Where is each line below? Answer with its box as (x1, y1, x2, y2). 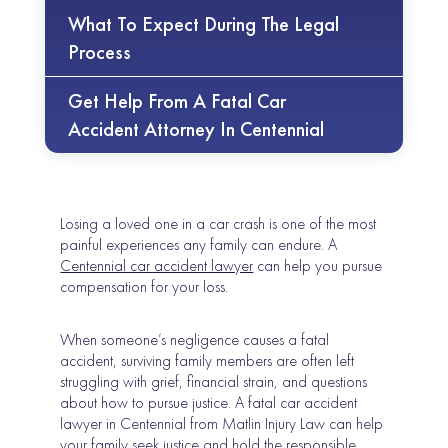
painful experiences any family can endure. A (60, 234, 338, 256)
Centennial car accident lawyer (60, 255, 254, 277)
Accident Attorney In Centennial (68, 116, 325, 143)
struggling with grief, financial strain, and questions (60, 371, 368, 393)
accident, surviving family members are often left (60, 350, 355, 372)
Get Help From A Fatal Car (68, 88, 287, 115)
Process (68, 39, 132, 66)
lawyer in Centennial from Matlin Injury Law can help (60, 413, 384, 435)
